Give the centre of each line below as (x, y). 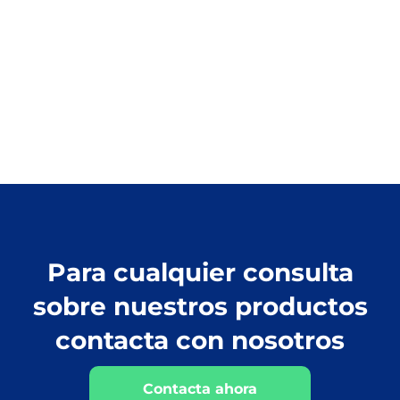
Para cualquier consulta (200, 272)
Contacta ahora (200, 388)
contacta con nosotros (200, 340)
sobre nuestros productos (200, 306)
